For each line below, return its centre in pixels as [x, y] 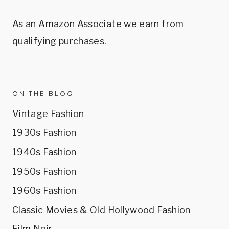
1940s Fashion [44, 152]
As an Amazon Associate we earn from [98, 24]
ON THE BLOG [43, 93]
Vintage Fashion [48, 113]
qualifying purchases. [60, 41]
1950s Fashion [44, 171]
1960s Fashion [44, 191]
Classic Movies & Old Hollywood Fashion [101, 210]
